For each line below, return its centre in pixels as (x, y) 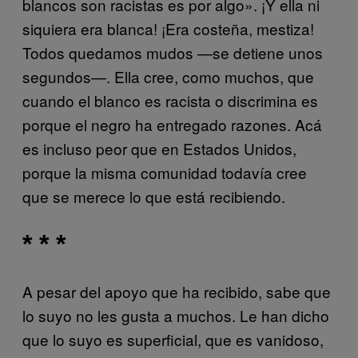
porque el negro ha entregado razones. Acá (172, 124)
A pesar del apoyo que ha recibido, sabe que (177, 291)
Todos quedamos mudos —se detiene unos (173, 52)
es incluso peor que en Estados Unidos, (159, 148)
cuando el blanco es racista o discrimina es (170, 100)
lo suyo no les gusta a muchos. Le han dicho (176, 315)
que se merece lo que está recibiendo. (154, 196)
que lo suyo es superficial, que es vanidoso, (173, 339)
